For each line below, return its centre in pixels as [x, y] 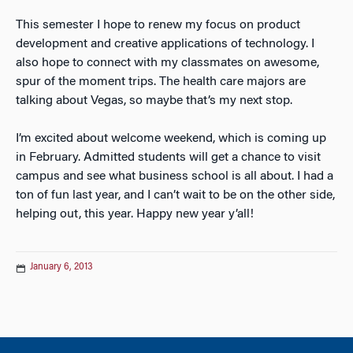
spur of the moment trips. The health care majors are [161, 82]
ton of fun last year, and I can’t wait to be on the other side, [175, 195]
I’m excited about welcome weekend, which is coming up [171, 139]
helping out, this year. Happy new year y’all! [135, 214]
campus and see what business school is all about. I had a [175, 176]
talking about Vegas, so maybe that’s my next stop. [154, 101]
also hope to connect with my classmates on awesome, [167, 63]
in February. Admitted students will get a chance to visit [168, 158]
